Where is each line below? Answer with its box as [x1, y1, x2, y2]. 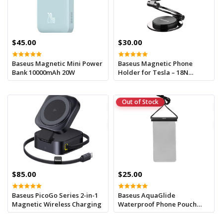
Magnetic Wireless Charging [12, 199, 102, 209]
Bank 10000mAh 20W [12, 67, 75, 77]
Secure [118, 85, 140, 95]
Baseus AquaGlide [118, 190, 175, 200]
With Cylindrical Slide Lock [118, 208, 202, 218]
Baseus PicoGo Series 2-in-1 [12, 190, 98, 200]
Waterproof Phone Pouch [118, 199, 197, 209]
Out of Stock [122, 97, 159, 106]
